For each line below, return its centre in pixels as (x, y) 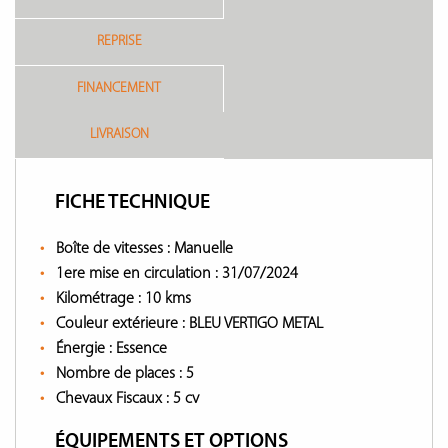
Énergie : (86, 349)
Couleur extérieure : (122, 324)
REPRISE (119, 41)
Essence (141, 349)
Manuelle (203, 249)
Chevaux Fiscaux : (114, 399)
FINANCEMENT (119, 88)
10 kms (168, 299)
